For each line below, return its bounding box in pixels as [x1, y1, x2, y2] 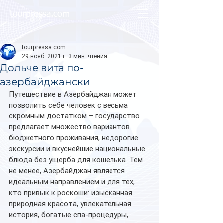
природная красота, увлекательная [9, 199, 133, 208]
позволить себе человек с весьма [9, 101, 130, 110]
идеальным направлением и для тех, [9, 177, 137, 186]
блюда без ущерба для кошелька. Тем [9, 155, 145, 164]
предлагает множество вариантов [9, 122, 132, 131]
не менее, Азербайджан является [9, 166, 127, 175]
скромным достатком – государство [9, 111, 142, 120]
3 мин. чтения [68, 53, 107, 60]
